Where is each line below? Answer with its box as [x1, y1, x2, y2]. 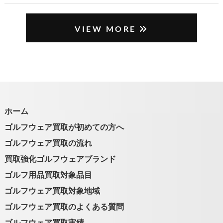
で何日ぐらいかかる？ [34, 4, 134, 16]
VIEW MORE [75, 52, 136, 62]
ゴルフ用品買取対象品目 [4, 198, 92, 208]
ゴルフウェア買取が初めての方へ [4, 150, 124, 160]
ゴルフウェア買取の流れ [4, 166, 92, 176]
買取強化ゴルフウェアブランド [4, 182, 116, 192]
